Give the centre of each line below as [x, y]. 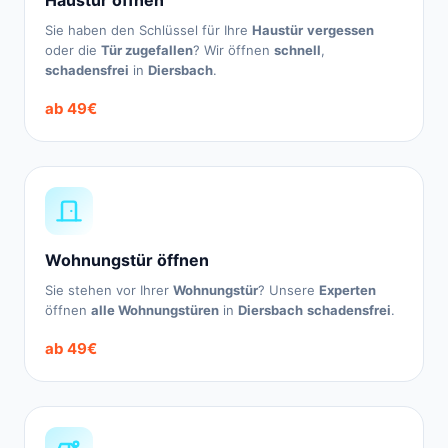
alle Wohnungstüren [155, 310]
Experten [347, 290]
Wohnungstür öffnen [127, 260]
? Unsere [288, 290]
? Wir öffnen [233, 50]
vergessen [340, 30]
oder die [73, 50]
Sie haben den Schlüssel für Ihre [148, 30]
